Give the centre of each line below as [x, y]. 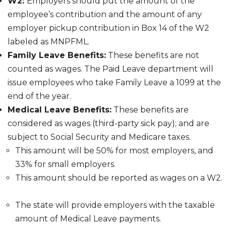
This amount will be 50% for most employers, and [114, 151]
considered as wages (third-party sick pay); [93, 124]
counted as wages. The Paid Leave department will [110, 69]
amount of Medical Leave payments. [89, 219]
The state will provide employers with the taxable [115, 205]
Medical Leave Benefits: [60, 110]
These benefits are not [153, 55]
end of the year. [40, 96]
